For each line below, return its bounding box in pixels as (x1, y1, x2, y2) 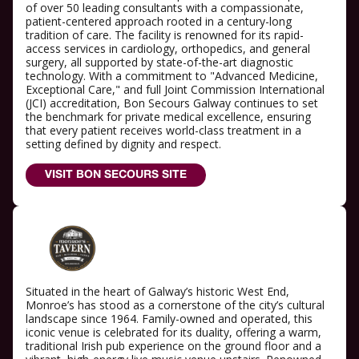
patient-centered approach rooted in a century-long (26, 13, 292, 29)
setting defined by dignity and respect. (26, 135, 221, 151)
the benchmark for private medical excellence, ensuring (26, 108, 311, 124)
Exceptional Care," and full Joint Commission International (26, 81, 325, 97)
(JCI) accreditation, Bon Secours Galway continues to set (26, 95, 318, 111)
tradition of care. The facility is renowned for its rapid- (26, 26, 304, 42)
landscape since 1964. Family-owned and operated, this (26, 311, 313, 327)
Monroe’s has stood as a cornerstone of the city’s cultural (26, 297, 325, 313)
